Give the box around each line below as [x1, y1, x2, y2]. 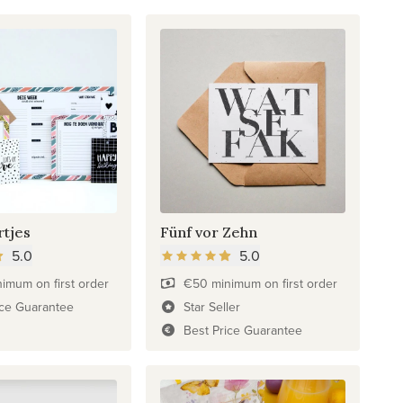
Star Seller [183, 298, 240, 317]
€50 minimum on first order [183, 274, 337, 293]
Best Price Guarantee [183, 321, 302, 340]
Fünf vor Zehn [160, 223, 258, 242]
